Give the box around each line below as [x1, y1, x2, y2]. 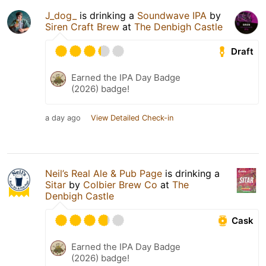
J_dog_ [45, 9, 77, 21]
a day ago [45, 113, 81, 122]
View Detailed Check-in [91, 113, 173, 122]
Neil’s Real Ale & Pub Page [45, 167, 162, 179]
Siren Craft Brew [45, 20, 119, 33]
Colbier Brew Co [83, 178, 157, 191]
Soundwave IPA [137, 9, 207, 21]
